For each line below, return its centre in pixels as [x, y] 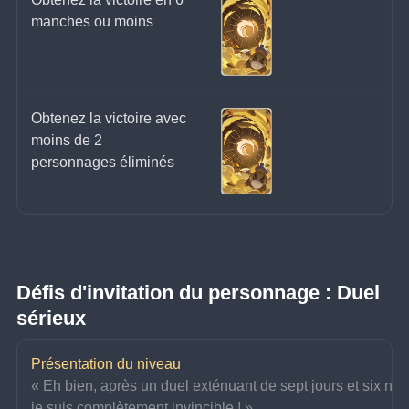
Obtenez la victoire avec [111, 119]
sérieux [52, 319]
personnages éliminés [103, 163]
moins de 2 [69, 141]
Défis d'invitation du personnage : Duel [201, 293]
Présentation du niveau [106, 364]
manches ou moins [93, 22]
